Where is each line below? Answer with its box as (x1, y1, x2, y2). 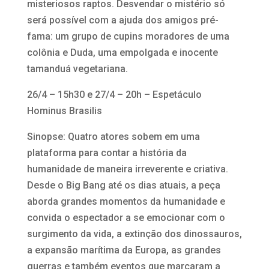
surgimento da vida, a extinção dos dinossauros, (26, 228, 242, 240)
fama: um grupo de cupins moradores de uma (26, 30, 229, 42)
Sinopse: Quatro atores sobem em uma (26, 130, 200, 142)
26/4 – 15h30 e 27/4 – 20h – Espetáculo (26, 88, 202, 100)
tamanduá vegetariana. (26, 62, 128, 74)
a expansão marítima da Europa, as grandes (26, 244, 221, 256)
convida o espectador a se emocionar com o (26, 211, 225, 223)
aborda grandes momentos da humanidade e (26, 195, 225, 207)
